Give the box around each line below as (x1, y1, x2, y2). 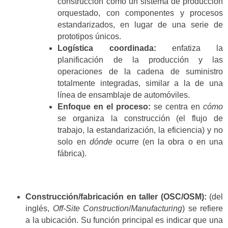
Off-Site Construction (52, 204, 129, 213)
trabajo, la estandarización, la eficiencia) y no (58, 125, 223, 134)
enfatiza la (156, 43, 223, 52)
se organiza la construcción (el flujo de (58, 113, 223, 123)
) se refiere (182, 204, 223, 213)
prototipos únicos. (58, 32, 122, 41)
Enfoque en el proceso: (58, 102, 151, 111)
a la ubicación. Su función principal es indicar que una (25, 215, 223, 224)
